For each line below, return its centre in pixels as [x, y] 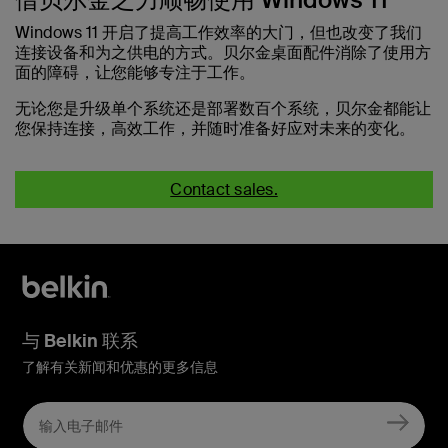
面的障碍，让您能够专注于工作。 [135, 73]
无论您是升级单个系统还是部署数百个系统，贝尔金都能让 [223, 109]
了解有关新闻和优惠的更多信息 [120, 367]
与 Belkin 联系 [80, 341]
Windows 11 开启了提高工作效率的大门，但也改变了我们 [218, 33]
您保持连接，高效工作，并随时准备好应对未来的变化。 [215, 129]
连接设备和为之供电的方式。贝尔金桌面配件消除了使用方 [223, 53]
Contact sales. [224, 190]
